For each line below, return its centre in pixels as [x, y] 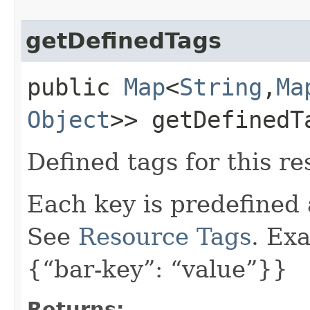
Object [69, 119]
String [221, 87]
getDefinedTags [124, 40]
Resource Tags [165, 236]
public [75, 87]
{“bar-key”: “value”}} [157, 269]
